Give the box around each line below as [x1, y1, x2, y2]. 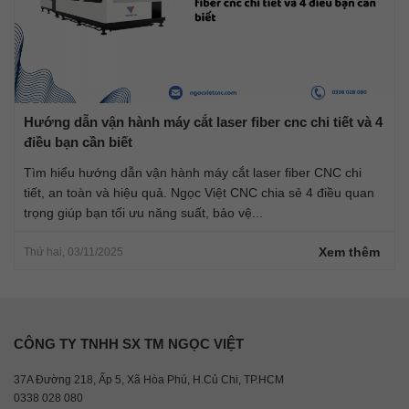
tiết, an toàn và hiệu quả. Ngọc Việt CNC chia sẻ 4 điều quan [24, 184, 374, 200]
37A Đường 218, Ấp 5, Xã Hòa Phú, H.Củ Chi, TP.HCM [14, 372, 284, 386]
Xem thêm [319, 244, 380, 259]
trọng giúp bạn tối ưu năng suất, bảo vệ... [24, 204, 263, 220]
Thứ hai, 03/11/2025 [24, 245, 123, 258]
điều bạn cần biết [24, 133, 132, 150]
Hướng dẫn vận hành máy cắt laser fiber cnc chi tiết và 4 [24, 113, 383, 130]
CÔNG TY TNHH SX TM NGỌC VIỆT [14, 335, 244, 351]
